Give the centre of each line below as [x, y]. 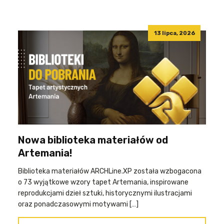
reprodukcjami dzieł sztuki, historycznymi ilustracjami [105, 193]
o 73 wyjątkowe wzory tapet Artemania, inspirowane [103, 182]
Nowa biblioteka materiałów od [93, 140]
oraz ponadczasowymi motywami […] [78, 204]
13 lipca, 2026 [174, 33]
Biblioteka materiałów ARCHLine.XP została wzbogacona [110, 171]
